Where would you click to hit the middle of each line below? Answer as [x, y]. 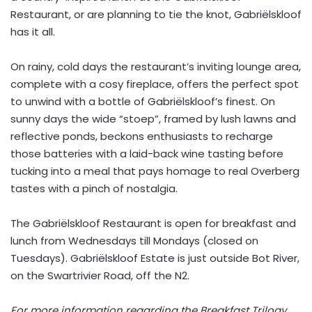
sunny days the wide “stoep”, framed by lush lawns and [153, 119]
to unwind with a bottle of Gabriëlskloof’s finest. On [143, 101]
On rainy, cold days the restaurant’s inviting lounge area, [156, 67]
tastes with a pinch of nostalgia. [94, 188]
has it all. [33, 32]
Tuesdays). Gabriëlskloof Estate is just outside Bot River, [155, 258]
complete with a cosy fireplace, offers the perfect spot [155, 84]
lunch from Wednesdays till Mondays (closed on [134, 241]
